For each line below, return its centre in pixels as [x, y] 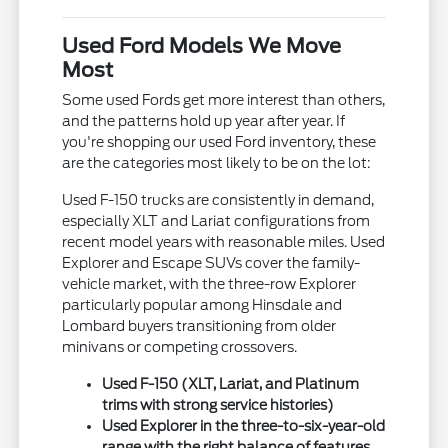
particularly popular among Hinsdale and [202, 304]
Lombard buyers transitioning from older [199, 325]
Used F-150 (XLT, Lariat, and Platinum [231, 383]
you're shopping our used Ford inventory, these [219, 141]
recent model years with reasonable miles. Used [224, 241]
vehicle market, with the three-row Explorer [209, 283]
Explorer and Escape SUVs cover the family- [211, 262]
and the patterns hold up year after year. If [204, 120]
